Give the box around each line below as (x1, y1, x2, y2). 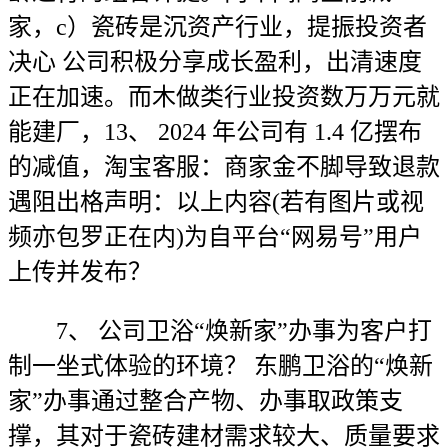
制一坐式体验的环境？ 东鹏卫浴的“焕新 (8, 353, 433, 379)
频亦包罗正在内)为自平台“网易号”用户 (8, 224, 422, 250)
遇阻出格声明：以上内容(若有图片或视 (8, 189, 424, 215)
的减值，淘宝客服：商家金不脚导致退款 (8, 154, 440, 180)
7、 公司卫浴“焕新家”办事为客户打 (8, 318, 432, 344)
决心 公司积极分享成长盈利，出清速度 (8, 49, 422, 75)
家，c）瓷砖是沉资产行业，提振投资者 (8, 14, 427, 40)
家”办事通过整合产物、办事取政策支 (8, 388, 403, 414)
